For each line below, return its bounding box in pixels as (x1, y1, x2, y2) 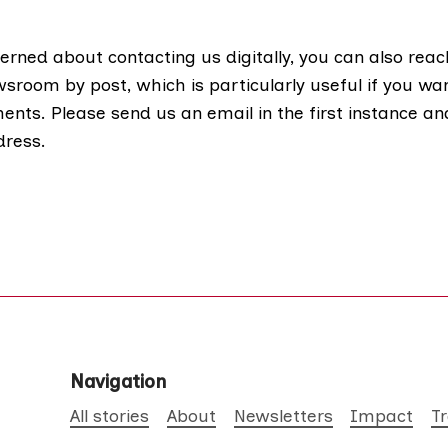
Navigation (70, 370, 167, 394)
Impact (350, 405, 414, 427)
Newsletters (233, 405, 333, 427)
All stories (70, 405, 150, 427)
